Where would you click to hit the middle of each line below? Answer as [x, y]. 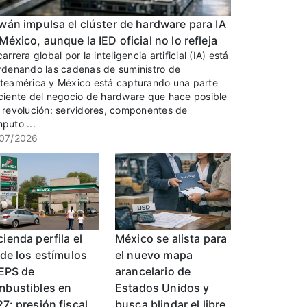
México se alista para [171, 239]
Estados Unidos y [162, 288]
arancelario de [153, 272]
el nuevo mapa [154, 255]
